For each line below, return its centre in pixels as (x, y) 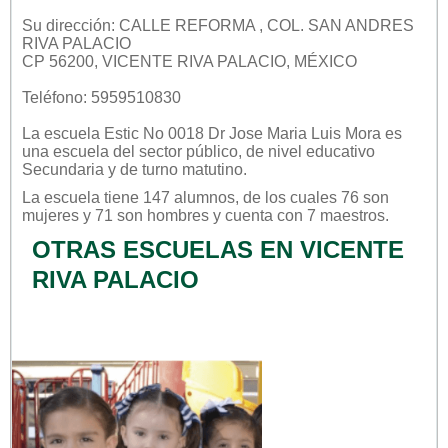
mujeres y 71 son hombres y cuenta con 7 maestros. (205, 215)
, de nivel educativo (306, 151)
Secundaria (63, 169)
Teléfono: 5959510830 (101, 97)
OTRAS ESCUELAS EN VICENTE (218, 249)
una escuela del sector (104, 151)
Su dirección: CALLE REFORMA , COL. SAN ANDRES (218, 25)
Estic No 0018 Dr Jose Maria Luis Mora (242, 133)
